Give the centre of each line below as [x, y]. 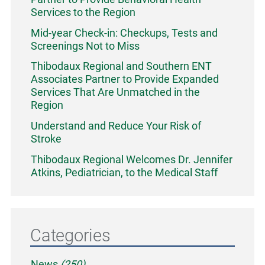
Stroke [46, 139]
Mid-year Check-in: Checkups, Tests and [125, 33]
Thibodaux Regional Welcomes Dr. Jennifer [132, 159]
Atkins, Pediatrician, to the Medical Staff [125, 172]
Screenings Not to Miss [85, 46]
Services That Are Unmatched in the [116, 92]
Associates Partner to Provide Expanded [125, 79]
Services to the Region [83, 12]
